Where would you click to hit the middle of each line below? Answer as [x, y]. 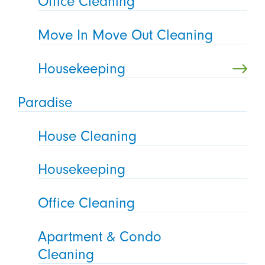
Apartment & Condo [100, 237]
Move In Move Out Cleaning [126, 35]
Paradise [45, 102]
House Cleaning [88, 136]
